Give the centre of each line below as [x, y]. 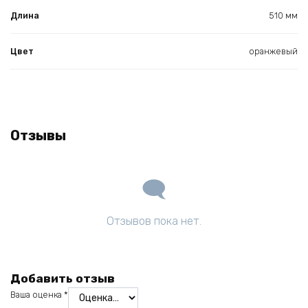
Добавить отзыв [63, 278]
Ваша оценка [37, 294]
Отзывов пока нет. [154, 221]
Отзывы [38, 136]
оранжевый [273, 52]
